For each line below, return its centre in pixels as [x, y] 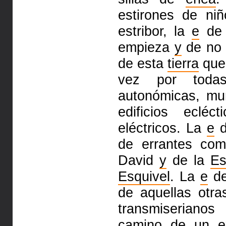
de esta [143, 63]
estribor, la [155, 31]
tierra [183, 63]
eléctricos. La [163, 128]
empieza [146, 47]
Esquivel [144, 176]
